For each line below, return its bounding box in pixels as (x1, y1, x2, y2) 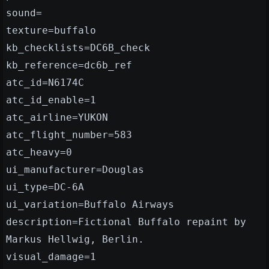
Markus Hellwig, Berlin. (6, 234, 144, 246)
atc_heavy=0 (6, 147, 72, 159)
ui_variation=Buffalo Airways (6, 199, 174, 211)
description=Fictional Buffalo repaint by (6, 216, 246, 228)
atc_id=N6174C (6, 77, 84, 89)
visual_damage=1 (6, 251, 96, 263)
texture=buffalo (6, 25, 96, 37)
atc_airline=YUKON (6, 112, 108, 124)
